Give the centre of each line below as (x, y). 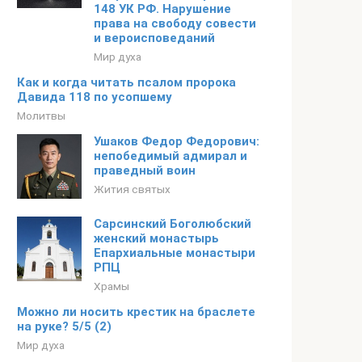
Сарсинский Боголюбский (173, 224)
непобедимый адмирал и (170, 156)
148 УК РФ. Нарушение (162, 9)
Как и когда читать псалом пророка (126, 82)
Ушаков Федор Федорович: (177, 141)
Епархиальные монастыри (175, 253)
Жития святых (132, 189)
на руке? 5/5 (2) (64, 326)
